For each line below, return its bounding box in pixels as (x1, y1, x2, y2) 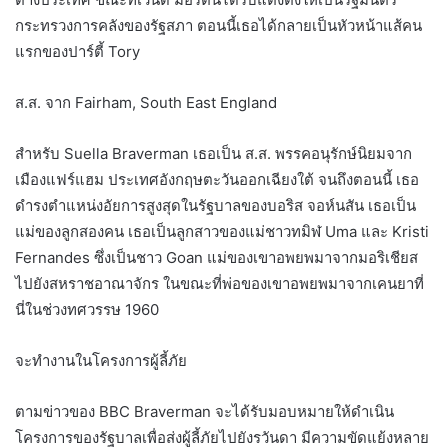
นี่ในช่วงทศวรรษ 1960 (15, 299, 159, 319)
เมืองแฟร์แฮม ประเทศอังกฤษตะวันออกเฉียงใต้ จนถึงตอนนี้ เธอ (15, 169, 419, 189)
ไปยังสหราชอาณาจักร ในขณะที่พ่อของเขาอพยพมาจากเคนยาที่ (15, 273, 424, 293)
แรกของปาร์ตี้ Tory (15, 41, 140, 61)
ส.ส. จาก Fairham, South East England (15, 92, 277, 112)
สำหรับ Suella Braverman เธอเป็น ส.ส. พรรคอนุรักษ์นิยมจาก (15, 143, 412, 163)
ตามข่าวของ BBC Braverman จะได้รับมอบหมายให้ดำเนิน (15, 401, 394, 421)
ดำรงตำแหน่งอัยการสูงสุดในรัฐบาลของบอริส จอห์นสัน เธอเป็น (15, 195, 416, 215)
